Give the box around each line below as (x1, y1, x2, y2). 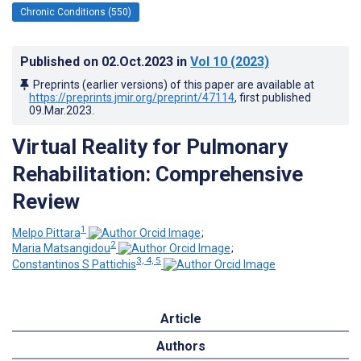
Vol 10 (190, 53, 227, 69)
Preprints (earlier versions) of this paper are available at (33, 77, 314, 91)
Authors (156, 338, 205, 354)
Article (160, 310, 201, 326)
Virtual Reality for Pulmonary (12, 134, 288, 159)
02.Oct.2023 (102, 53, 176, 69)
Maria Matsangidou (12, 242, 110, 255)
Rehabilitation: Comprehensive (12, 161, 303, 186)
